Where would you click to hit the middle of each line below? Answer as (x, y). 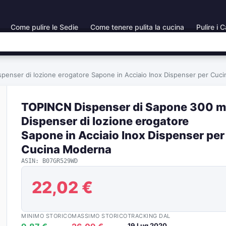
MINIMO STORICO (46, 216)
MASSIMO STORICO (100, 216)
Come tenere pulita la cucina (137, 27)
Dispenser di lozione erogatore (105, 121)
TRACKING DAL (149, 216)
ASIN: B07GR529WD (49, 161)
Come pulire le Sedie (44, 27)
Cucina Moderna (66, 149)
